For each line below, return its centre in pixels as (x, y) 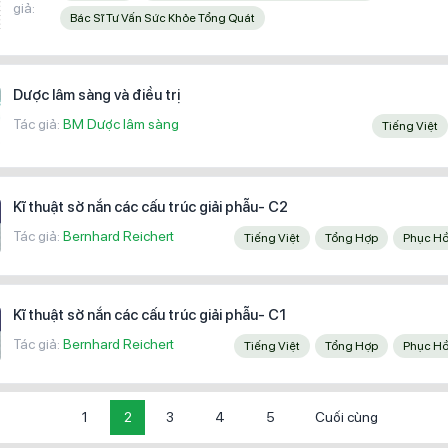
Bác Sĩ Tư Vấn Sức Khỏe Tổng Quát (165, 18)
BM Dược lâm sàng (121, 124)
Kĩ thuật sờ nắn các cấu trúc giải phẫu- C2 (150, 207)
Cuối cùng (346, 417)
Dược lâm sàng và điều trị (96, 95)
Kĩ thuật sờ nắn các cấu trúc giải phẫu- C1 (149, 315)
